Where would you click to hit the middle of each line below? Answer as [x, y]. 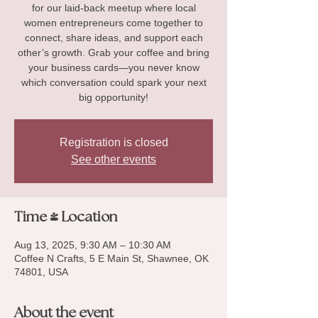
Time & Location [66, 218]
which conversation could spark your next [114, 82]
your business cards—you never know [114, 67]
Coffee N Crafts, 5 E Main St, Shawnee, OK [111, 258]
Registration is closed [114, 142]
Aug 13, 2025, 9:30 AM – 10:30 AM [93, 245]
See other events [114, 159]
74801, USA [41, 272]
